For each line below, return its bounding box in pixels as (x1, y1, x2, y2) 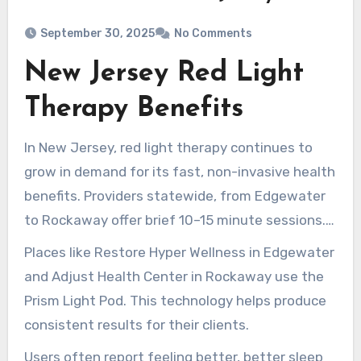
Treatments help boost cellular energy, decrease (23, 236, 335, 253)
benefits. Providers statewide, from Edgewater (23, 188, 326, 205)
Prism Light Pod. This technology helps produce (23, 293, 326, 309)
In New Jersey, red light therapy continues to (23, 139, 313, 156)
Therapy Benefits (23, 95, 243, 124)
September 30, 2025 (39, 27, 155, 41)
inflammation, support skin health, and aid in (23, 260, 309, 277)
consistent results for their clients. (23, 317, 249, 334)
